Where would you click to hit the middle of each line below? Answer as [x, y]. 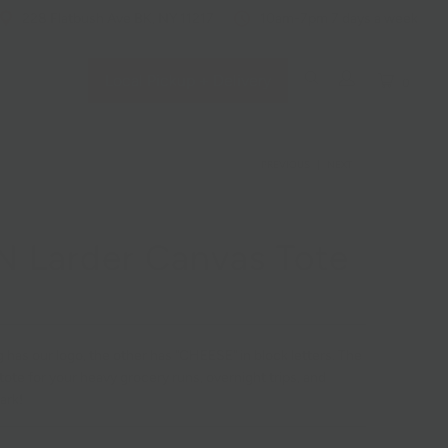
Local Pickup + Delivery [188, 80]
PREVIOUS [284, 164]
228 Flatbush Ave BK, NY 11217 [118, 18]
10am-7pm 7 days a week [339, 18]
